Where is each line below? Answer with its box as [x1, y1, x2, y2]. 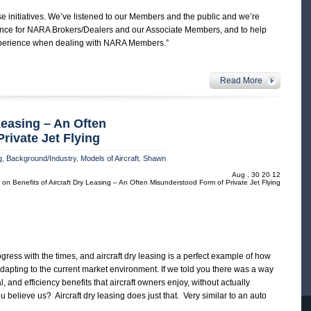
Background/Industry [6, 154, 76, 163]
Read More [220, 76, 262, 86]
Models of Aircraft [81, 154, 139, 163]
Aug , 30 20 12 [232, 171, 280, 179]
